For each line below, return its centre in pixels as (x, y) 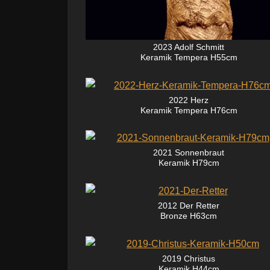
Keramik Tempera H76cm (189, 110)
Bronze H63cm (189, 216)
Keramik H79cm (189, 163)
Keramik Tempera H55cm (189, 57)
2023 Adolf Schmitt (189, 47)
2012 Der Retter (189, 206)
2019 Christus (189, 258)
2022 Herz (189, 100)
